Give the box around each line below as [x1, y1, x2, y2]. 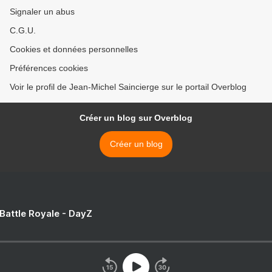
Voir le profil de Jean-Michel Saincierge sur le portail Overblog [10, 82, 246, 92]
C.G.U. [10, 25, 36, 36]
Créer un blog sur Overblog [80, 113, 192, 123]
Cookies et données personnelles [10, 44, 138, 55]
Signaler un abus [10, 7, 75, 17]
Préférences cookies [10, 63, 88, 73]
